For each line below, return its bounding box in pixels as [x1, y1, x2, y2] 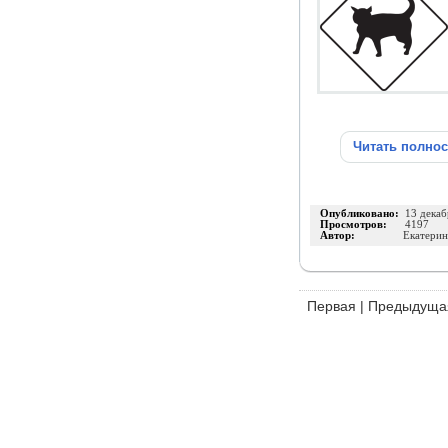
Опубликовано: [320, 208, 405, 219]
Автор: [320, 230, 403, 241]
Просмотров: [320, 219, 405, 230]
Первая [307, 298, 356, 314]
